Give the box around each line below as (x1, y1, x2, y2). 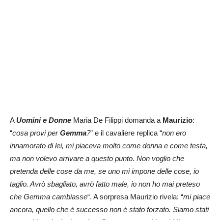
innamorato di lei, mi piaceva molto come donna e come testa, (10, 141, 208, 150)
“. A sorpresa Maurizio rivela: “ (87, 192, 183, 201)
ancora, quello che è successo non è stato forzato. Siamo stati (10, 205, 209, 214)
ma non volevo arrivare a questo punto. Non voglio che (10, 154, 184, 163)
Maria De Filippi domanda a (71, 116, 163, 125)
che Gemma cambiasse (10, 192, 87, 201)
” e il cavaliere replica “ (90, 129, 162, 137)
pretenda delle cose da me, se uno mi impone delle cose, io (10, 167, 199, 176)
